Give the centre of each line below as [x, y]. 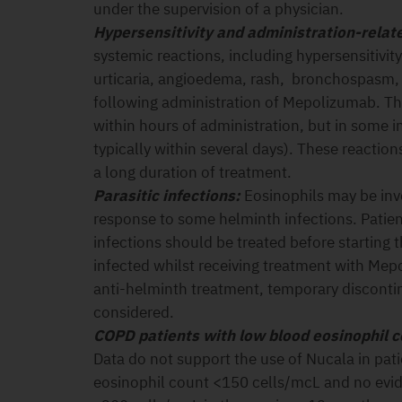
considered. [134, 312]
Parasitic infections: [167, 196]
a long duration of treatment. [192, 172]
